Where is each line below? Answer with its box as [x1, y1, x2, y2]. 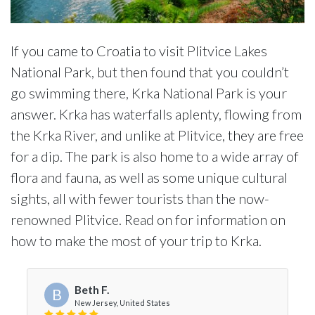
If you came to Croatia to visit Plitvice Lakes [11, 42, 267, 59]
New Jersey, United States [75, 297, 170, 307]
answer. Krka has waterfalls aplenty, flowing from [11, 105, 302, 122]
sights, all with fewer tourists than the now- [11, 190, 269, 207]
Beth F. [75, 283, 110, 296]
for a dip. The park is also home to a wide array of [11, 148, 299, 165]
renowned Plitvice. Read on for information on [11, 211, 285, 228]
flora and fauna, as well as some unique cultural [11, 169, 288, 186]
